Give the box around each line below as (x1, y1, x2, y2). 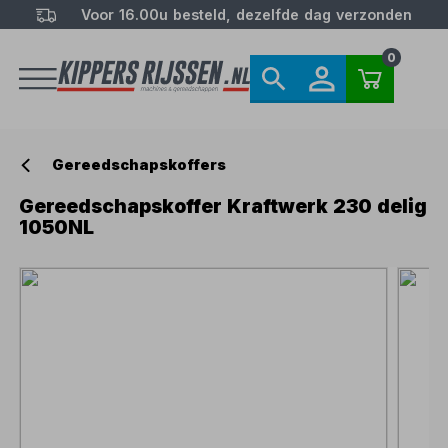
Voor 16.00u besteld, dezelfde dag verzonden (80, 6, 412, 24)
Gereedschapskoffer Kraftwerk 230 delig (19, 194, 428, 219)
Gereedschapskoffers (52, 156, 227, 174)
